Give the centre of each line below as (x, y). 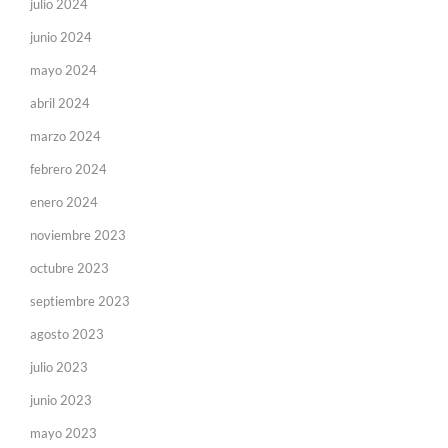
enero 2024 (64, 201)
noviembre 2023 (78, 234)
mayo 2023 (63, 432)
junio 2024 (61, 36)
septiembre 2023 (80, 300)
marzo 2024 (65, 135)
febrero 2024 (68, 168)
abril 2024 (60, 102)
